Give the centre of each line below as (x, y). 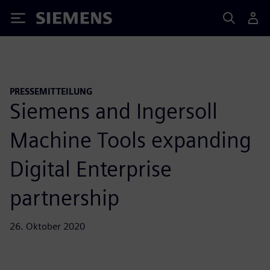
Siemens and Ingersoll (114, 111)
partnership (64, 197)
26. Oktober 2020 (47, 226)
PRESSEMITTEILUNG (51, 91)
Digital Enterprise (91, 168)
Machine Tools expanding (130, 140)
